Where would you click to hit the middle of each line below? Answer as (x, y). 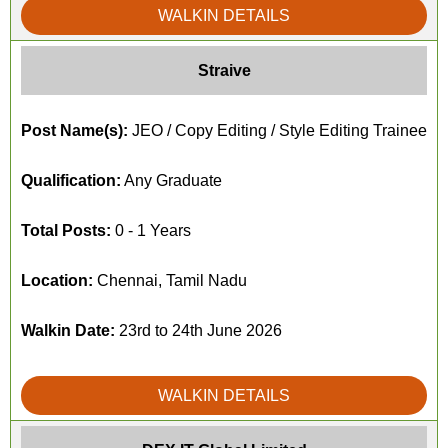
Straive (224, 70)
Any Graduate (171, 180)
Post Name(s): (74, 130)
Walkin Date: (68, 330)
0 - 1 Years (151, 230)
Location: (57, 280)
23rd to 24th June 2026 (198, 330)
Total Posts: (66, 230)
